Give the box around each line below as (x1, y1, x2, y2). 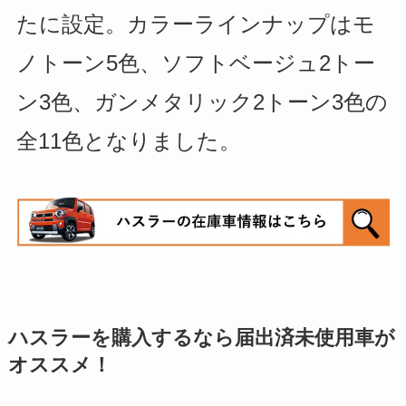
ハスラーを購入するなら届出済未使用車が (7, 326, 395, 349)
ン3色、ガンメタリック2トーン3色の (15, 89, 388, 114)
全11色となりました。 (15, 128, 241, 153)
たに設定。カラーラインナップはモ (15, 11, 375, 36)
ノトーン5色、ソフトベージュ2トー (15, 50, 375, 75)
